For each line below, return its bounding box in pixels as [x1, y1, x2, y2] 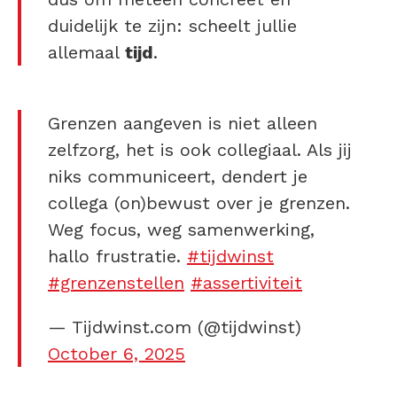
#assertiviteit [191, 271, 302, 293]
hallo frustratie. [48, 245, 187, 267]
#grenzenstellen [48, 271, 184, 293]
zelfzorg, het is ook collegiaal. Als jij [48, 138, 352, 160]
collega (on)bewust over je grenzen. [48, 191, 350, 214]
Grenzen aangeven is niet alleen [48, 112, 317, 134]
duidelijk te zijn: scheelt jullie [48, 14, 297, 36]
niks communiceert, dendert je [48, 165, 307, 187]
